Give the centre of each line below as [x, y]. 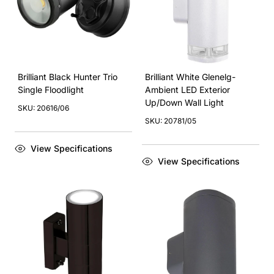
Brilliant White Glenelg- [190, 77]
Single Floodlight [51, 90]
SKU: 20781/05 [171, 121]
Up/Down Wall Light [184, 102]
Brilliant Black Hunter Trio [68, 77]
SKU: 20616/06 [43, 108]
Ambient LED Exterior [187, 90]
